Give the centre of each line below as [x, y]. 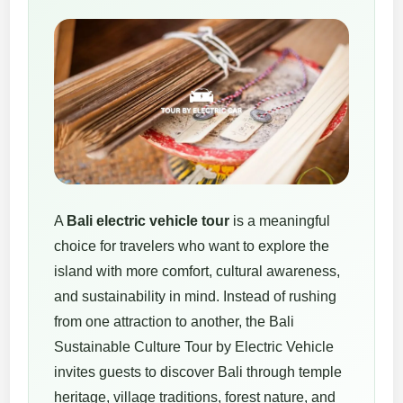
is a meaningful [280, 221]
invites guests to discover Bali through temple [198, 372]
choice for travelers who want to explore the [192, 246]
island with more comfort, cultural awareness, [197, 272]
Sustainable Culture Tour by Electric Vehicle [194, 347]
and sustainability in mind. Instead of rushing [196, 297]
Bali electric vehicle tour [148, 221]
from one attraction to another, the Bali [175, 322]
